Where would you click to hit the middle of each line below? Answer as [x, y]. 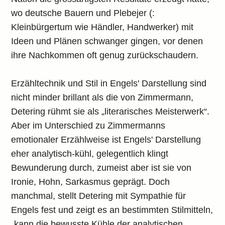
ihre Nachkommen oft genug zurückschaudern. [105, 55]
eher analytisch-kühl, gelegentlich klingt [90, 154]
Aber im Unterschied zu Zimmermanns [88, 126]
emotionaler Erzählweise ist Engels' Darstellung [106, 140]
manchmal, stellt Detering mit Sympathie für [99, 196]
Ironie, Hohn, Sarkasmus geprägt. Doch [91, 182]
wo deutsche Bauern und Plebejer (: [83, 13]
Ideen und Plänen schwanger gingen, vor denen [107, 41]
